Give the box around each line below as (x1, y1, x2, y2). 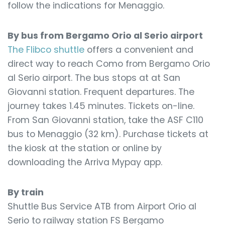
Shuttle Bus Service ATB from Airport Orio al (8, 200, 196, 212)
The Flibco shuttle (8, 44, 84, 56)
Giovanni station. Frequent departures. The (8, 86, 194, 98)
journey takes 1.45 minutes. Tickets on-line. (8, 100, 194, 112)
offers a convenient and (84, 44, 193, 56)
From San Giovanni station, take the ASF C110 (8, 114, 203, 126)
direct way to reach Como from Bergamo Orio (8, 58, 210, 70)
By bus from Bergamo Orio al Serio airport (8, 30, 203, 42)
